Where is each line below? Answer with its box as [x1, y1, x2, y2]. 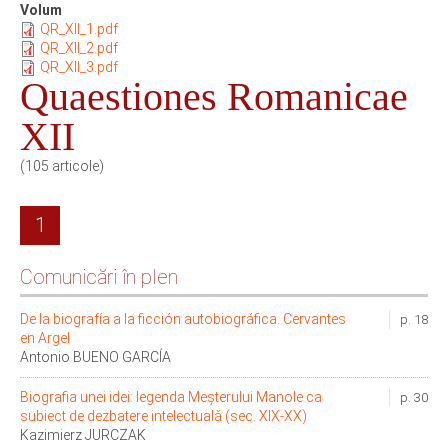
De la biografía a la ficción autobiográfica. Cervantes [20, 311, 346, 328]
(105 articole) [20, 158, 104, 175]
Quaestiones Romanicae [20, 74, 408, 120]
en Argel [20, 330, 70, 347]
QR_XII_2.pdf [40, 40, 118, 57]
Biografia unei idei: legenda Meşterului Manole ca [20, 389, 322, 406]
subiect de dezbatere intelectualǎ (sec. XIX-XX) [20, 408, 307, 425]
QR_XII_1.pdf [40, 21, 118, 38]
